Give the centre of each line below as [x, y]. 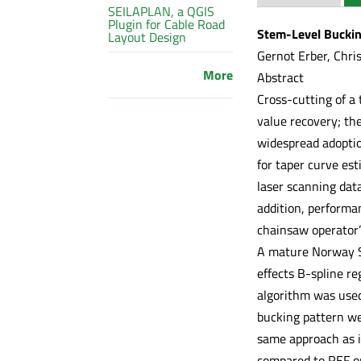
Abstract [280, 77]
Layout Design [147, 37]
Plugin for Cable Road [167, 24]
